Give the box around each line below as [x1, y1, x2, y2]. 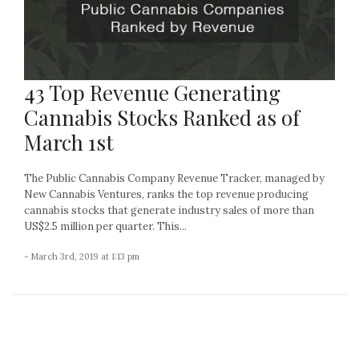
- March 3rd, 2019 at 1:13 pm [24, 251, 139, 263]
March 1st [24, 128, 114, 157]
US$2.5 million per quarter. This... [24, 220, 187, 234]
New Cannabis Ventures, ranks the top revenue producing [24, 188, 309, 202]
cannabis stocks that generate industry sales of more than [24, 204, 314, 218]
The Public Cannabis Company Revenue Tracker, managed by [24, 171, 325, 186]
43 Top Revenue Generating [24, 79, 280, 107]
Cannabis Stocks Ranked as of [24, 103, 300, 132]
